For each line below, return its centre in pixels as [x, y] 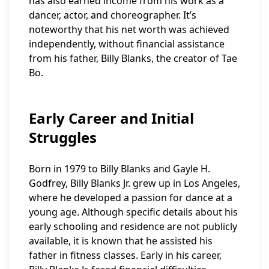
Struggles [63, 137]
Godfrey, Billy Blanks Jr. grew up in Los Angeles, [134, 183]
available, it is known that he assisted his [121, 241]
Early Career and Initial [111, 118]
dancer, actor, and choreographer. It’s [113, 15]
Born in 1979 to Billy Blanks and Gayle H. [119, 169]
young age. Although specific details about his [133, 212]
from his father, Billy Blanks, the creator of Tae [133, 58]
